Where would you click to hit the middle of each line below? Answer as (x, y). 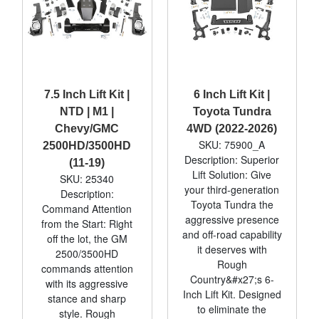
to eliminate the (232, 309)
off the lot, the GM (87, 238)
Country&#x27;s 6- (232, 279)
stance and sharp (87, 298)
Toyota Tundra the (232, 204)
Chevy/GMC (87, 128)
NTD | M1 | (87, 111)
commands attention (87, 268)
